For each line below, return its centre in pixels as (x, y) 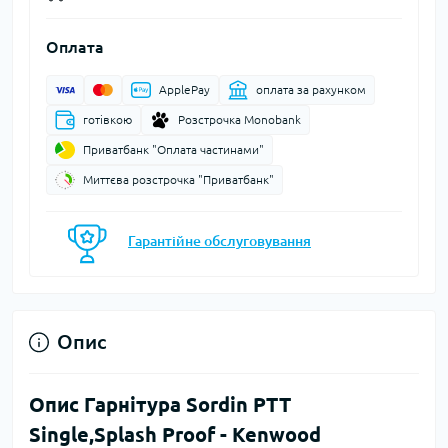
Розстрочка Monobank (239, 120)
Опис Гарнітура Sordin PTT (160, 405)
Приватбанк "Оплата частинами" (173, 150)
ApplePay (184, 90)
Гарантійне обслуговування (219, 241)
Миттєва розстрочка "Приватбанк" (178, 180)
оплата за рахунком (311, 90)
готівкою (107, 120)
